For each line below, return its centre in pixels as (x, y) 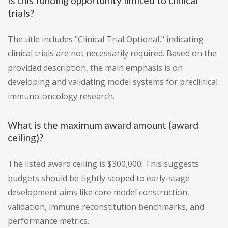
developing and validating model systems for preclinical (113, 82)
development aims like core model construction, (98, 193)
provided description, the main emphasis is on (95, 68)
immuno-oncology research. (61, 96)
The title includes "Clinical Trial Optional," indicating (106, 39)
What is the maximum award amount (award (103, 125)
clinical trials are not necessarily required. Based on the (112, 54)
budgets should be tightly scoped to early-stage (99, 178)
